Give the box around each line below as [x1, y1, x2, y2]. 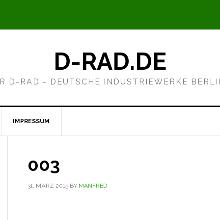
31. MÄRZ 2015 [27, 182, 68, 189]
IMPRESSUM [13, 118, 50, 125]
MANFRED [79, 182, 107, 189]
